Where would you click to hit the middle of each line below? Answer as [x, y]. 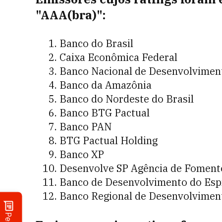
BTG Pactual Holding [109, 140]
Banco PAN [85, 127]
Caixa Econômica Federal [118, 57]
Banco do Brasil [96, 43]
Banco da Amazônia [106, 85]
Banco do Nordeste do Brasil [127, 99]
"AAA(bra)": [71, 15]
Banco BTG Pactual [105, 113]
